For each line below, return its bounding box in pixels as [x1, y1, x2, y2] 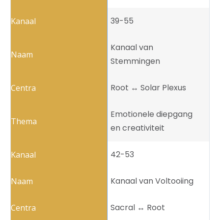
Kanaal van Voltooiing [110, 175, 193, 187]
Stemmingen [110, 55, 160, 67]
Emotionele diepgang [110, 109, 192, 120]
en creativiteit [110, 122, 165, 134]
